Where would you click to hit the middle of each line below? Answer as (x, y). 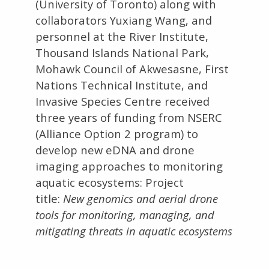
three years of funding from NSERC (129, 117)
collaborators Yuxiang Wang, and (124, 20)
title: (50, 198)
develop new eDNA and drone (115, 150)
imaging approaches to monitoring (129, 166)
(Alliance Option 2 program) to (117, 134)
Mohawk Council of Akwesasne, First (132, 69)
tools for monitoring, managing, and (125, 215)
